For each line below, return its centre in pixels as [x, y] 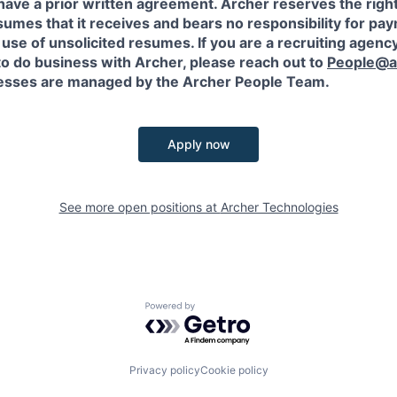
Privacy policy [164, 370]
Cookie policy [234, 370]
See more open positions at [140, 207]
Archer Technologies [279, 207]
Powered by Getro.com [222, 311]
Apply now [198, 144]
